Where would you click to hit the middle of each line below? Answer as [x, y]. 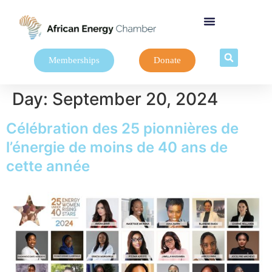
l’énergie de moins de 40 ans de [117, 147]
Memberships [74, 60]
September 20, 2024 [135, 99]
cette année [48, 166]
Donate [167, 60]
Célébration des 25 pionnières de [122, 128]
